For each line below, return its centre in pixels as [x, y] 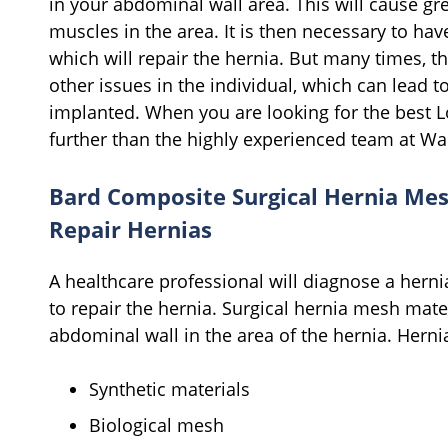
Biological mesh [156, 424]
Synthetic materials [172, 388]
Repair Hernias [130, 228]
